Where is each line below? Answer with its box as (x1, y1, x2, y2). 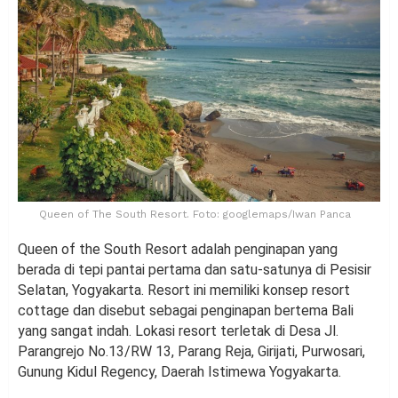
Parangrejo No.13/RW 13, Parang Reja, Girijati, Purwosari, (18, 342, 365, 360)
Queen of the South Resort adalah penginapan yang (18, 240, 338, 258)
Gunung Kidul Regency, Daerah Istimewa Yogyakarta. (18, 362, 341, 380)
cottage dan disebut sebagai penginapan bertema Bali (18, 301, 354, 319)
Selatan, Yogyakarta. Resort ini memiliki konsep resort (18, 281, 350, 298)
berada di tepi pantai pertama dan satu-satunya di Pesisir (18, 260, 371, 278)
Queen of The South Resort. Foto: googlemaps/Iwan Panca (38, 207, 351, 220)
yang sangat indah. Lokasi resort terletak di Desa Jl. (18, 322, 338, 339)
